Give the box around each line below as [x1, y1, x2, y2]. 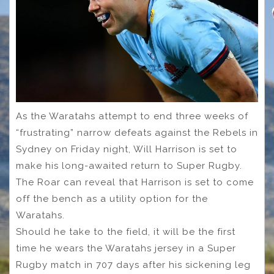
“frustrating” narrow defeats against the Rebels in [16, 127, 258, 139]
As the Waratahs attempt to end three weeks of [16, 111, 248, 122]
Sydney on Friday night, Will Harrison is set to [16, 144, 237, 155]
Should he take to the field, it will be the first [16, 226, 235, 238]
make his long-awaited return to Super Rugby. [16, 160, 242, 172]
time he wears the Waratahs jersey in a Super [16, 243, 236, 254]
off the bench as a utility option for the [16, 193, 208, 205]
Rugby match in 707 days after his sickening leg [16, 259, 251, 271]
